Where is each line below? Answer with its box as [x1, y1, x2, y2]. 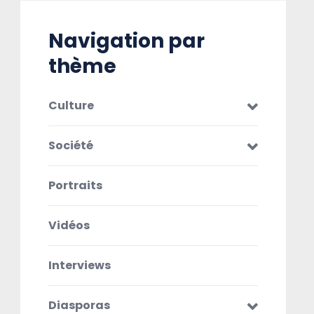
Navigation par [48, 27, 205, 55]
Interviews [48, 257, 111, 274]
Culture [48, 97, 94, 114]
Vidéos [48, 217, 90, 234]
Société [48, 137, 93, 154]
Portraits [48, 177, 102, 194]
